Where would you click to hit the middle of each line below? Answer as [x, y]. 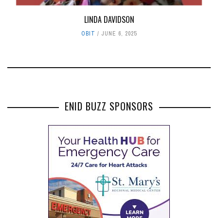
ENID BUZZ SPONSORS [109, 106]
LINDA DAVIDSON [109, 19]
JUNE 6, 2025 [119, 33]
